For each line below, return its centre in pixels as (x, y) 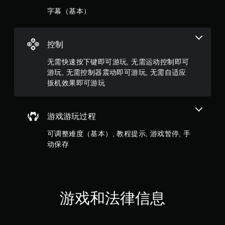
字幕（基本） (69, 11)
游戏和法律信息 (113, 198)
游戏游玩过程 (72, 116)
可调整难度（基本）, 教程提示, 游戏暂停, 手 (119, 133)
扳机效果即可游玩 (76, 83)
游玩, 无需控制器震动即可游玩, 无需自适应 (117, 72)
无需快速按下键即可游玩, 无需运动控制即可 (118, 62)
